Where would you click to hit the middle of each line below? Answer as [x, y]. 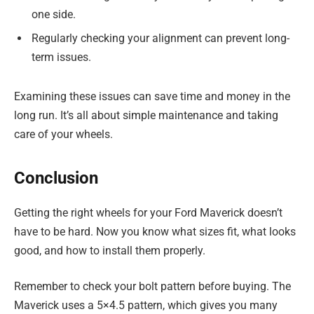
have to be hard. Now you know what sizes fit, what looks [155, 231]
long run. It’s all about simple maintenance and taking [146, 115]
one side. [54, 14]
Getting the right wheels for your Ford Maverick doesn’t [148, 212]
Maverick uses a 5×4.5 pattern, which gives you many [146, 306]
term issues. [61, 57]
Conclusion [56, 178]
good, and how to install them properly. [110, 250]
